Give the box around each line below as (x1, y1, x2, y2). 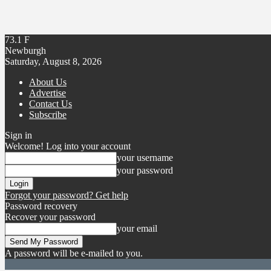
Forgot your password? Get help (5, 190, 128, 200)
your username (117, 152, 173, 163)
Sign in (5, 130, 32, 140)
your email (117, 223, 157, 233)
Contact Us (29, 99, 72, 109)
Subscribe (29, 109, 67, 120)
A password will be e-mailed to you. (5, 248, 143, 258)
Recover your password (5, 212, 96, 222)
